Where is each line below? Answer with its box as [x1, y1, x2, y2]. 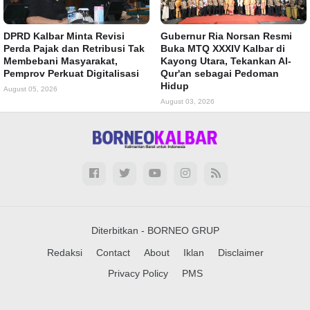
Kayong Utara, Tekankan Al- [161, 55, 291, 66]
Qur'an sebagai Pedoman [161, 68, 279, 79]
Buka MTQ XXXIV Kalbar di [161, 43, 285, 54]
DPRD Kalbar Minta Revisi [3, 30, 125, 42]
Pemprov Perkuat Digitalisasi [3, 68, 139, 79]
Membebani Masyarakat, [3, 55, 118, 66]
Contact [95, 246, 130, 258]
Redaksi [46, 246, 82, 258]
